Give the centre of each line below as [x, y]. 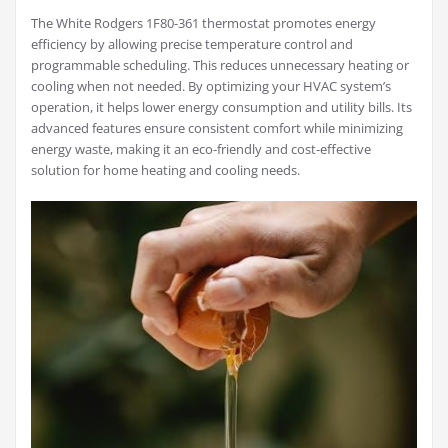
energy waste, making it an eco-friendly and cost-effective [201, 149]
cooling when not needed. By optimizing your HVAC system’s [211, 86]
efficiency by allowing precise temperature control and [192, 44]
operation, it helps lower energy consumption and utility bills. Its [221, 107]
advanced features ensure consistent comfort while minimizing [217, 128]
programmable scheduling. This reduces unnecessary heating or [220, 65]
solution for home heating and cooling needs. [165, 170]
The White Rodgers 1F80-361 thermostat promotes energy [203, 23]
